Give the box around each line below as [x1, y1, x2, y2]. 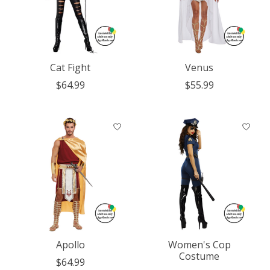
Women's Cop [168, 238, 231, 252]
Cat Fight [50, 60, 91, 74]
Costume [179, 250, 220, 263]
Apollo [55, 238, 85, 252]
